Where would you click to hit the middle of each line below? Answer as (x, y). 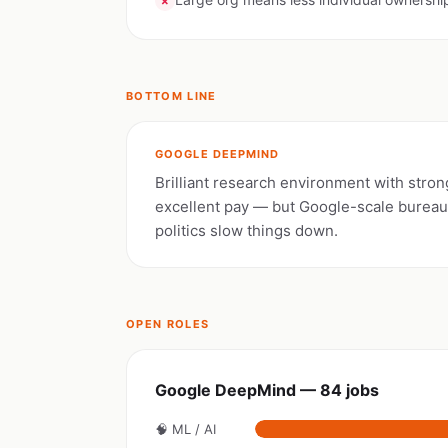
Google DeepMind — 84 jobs (267, 390)
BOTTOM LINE (171, 96)
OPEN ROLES (168, 324)
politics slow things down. (246, 230)
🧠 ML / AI (185, 429)
